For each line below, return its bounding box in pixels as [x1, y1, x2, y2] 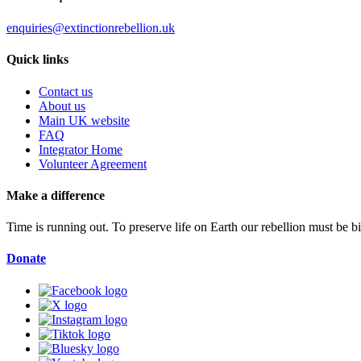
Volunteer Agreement [39, 156, 147, 171]
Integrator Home [39, 142, 122, 156]
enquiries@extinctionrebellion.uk [6, 21, 175, 35]
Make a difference [6, 188, 105, 202]
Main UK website [39, 113, 130, 127]
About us [39, 98, 85, 113]
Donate [6, 251, 46, 266]
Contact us [39, 84, 93, 98]
